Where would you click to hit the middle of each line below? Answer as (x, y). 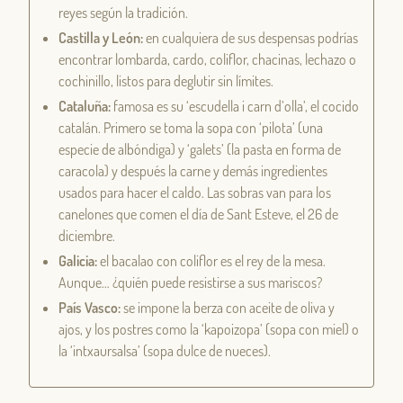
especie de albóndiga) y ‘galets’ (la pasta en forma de (200, 150)
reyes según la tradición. (123, 13)
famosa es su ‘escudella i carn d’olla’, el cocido (236, 107)
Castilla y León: (102, 38)
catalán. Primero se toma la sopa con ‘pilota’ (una (191, 128)
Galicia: (79, 261)
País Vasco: (91, 308)
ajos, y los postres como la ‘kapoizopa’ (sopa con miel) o (209, 330)
